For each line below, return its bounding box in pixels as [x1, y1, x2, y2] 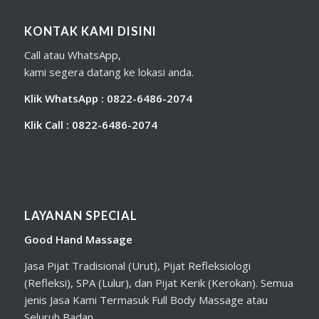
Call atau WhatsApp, [23, 48, 121, 63]
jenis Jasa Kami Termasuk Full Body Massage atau [23, 293, 268, 308]
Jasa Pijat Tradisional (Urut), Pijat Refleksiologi [23, 258, 251, 273]
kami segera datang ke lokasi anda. [23, 65, 194, 80]
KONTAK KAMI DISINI [23, 23, 157, 38]
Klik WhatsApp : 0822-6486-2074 [23, 91, 192, 106]
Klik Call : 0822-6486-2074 [23, 117, 157, 132]
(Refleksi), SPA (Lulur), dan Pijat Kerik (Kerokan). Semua [23, 276, 293, 291]
